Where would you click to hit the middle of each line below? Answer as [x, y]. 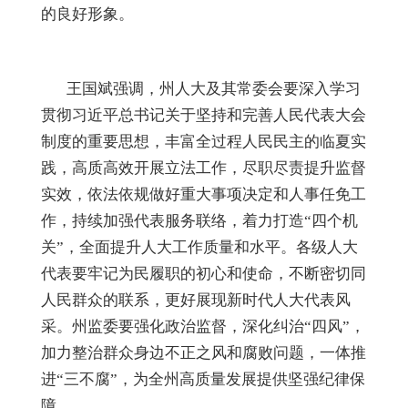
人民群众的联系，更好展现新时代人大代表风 [196, 301]
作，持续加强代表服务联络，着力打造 [173, 221]
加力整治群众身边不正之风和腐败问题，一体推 [204, 353]
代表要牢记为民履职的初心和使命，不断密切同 [204, 274]
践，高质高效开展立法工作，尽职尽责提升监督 [204, 168]
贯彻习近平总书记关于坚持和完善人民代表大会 [204, 116]
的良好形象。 [87, 15]
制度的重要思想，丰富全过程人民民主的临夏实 [204, 142]
